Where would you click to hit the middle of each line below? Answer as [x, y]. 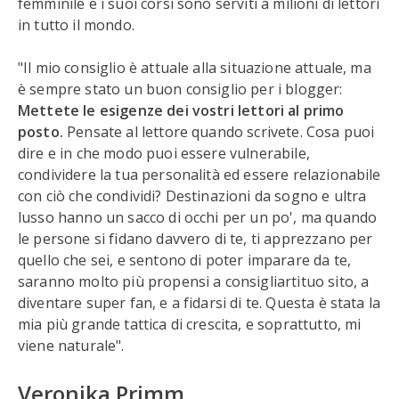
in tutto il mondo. [76, 25]
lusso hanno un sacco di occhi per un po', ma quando [198, 217]
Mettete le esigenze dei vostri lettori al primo [181, 110]
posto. [41, 132]
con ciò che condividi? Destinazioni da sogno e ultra [192, 196]
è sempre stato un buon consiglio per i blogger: [180, 89]
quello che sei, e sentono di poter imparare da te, [185, 260]
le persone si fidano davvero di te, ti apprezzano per [195, 239]
